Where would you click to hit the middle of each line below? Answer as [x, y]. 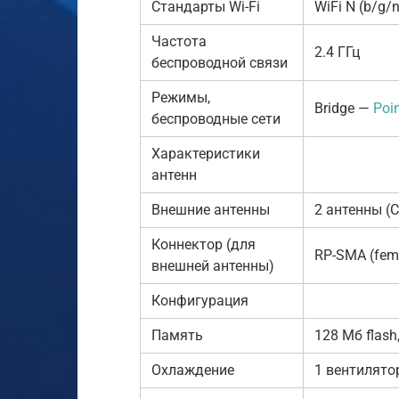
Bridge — [344, 108]
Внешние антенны [211, 209]
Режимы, [181, 97]
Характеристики [206, 153]
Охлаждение [193, 370]
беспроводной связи [220, 62]
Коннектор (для [204, 244]
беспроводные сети [216, 118]
